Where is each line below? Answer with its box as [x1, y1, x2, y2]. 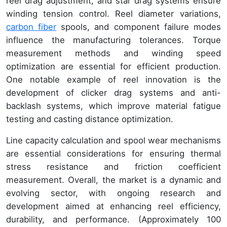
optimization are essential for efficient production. [6, 61, 221, 72]
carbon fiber [6, 22, 57, 32]
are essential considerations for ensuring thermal [6, 148, 221, 159]
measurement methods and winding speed [6, 48, 221, 59]
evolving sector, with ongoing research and [6, 188, 221, 199]
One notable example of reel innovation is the [6, 74, 221, 85]
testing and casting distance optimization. [6, 114, 173, 125]
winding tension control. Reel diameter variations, [6, 9, 221, 19]
